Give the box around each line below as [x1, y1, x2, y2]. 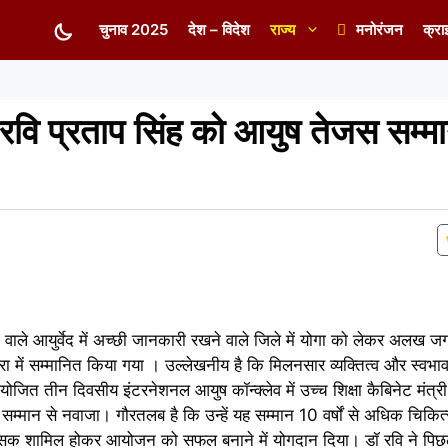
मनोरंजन [356, 20, 403, 39]
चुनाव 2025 [99, 20, 168, 39]
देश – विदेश [188, 20, 250, 39]
